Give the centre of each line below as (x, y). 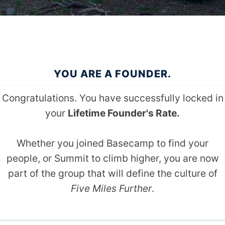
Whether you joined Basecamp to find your (113, 143)
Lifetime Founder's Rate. (124, 113)
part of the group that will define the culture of (113, 173)
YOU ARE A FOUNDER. (113, 74)
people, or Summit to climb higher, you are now (113, 158)
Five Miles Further (111, 188)
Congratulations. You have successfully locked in (113, 98)
